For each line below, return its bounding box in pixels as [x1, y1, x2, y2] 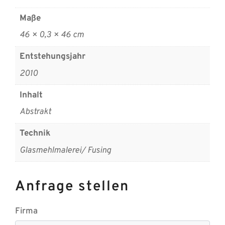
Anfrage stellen [15, 178, 129, 196]
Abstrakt [19, 106, 51, 118]
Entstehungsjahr [19, 51, 85, 63]
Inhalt [19, 89, 43, 101]
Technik [19, 128, 51, 140]
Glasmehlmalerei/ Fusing [19, 145, 111, 156]
